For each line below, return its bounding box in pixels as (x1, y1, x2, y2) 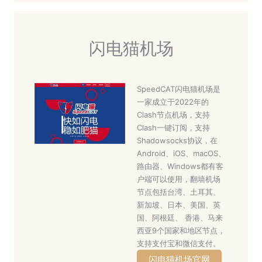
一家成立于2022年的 (137, 96, 209, 106)
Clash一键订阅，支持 (137, 122, 210, 132)
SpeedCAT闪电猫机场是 (137, 84, 220, 94)
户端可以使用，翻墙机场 (137, 174, 220, 184)
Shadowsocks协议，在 (137, 135, 218, 145)
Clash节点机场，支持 (137, 109, 210, 119)
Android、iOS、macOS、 (137, 148, 226, 158)
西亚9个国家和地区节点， (137, 225, 225, 235)
